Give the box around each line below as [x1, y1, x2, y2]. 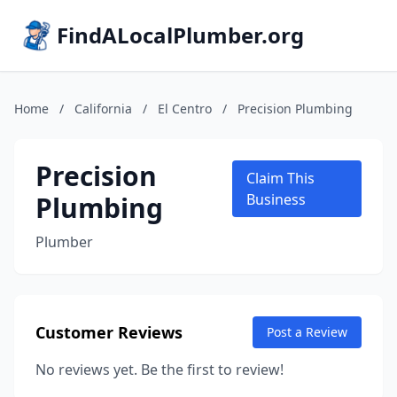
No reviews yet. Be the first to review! [35, 360, 284, 379]
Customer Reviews [35, 322, 183, 343]
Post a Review [267, 323, 347, 340]
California [74, 100, 132, 117]
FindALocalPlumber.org [57, 20, 304, 50]
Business [246, 190, 307, 209]
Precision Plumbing [237, 100, 353, 117]
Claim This [246, 168, 315, 188]
